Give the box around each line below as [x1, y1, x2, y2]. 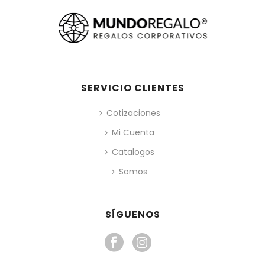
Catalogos [112, 146, 154, 159]
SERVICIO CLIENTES [80, 81, 185, 95]
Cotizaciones [106, 107, 160, 119]
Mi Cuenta [112, 127, 154, 139]
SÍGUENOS [105, 208, 160, 222]
